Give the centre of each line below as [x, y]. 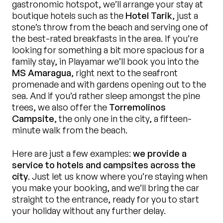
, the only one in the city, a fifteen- [123, 118]
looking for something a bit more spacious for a [108, 50]
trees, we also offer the [60, 107]
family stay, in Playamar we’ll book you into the [105, 61]
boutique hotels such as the [69, 15]
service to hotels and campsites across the [104, 165]
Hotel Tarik [149, 15]
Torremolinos [137, 107]
